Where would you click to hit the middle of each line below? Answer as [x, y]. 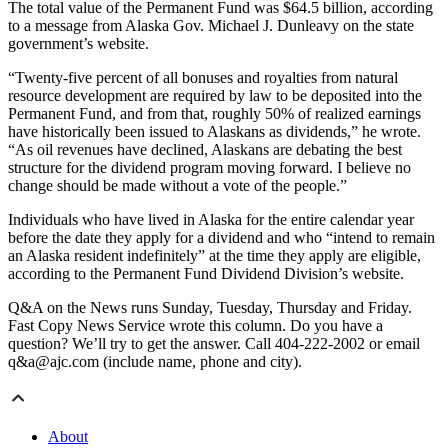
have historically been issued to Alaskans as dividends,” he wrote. [214, 132]
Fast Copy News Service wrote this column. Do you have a [195, 326]
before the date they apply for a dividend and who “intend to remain [221, 238]
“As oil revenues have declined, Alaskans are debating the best [205, 150]
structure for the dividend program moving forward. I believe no [209, 168]
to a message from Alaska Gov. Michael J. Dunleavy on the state [211, 26]
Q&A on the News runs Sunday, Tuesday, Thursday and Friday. [210, 308]
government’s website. [78, 44]
